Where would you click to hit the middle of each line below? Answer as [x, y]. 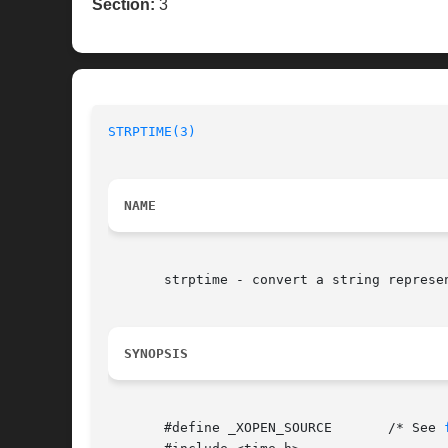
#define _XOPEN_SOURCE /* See [404, 428]
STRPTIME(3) [152, 132]
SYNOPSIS [156, 354]
